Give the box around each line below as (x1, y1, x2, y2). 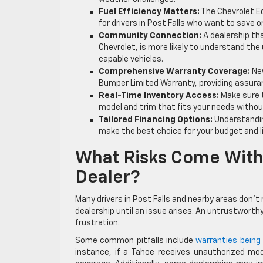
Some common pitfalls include (75, 237, 196, 245)
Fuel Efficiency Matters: (99, 8, 200, 16)
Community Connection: (99, 32, 201, 41)
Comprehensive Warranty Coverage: (99, 68, 250, 76)
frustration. (75, 219, 120, 228)
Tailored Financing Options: (99, 116, 213, 124)
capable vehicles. (99, 55, 163, 64)
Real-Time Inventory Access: (99, 92, 219, 100)
